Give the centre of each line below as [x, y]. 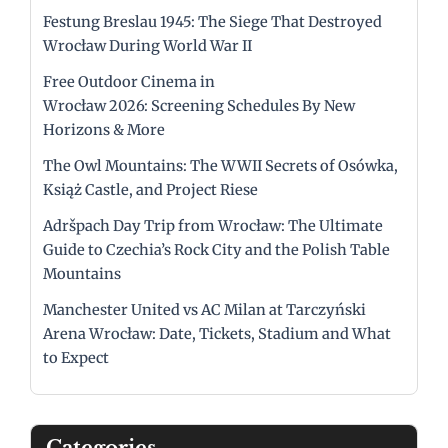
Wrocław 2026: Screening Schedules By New [199, 106]
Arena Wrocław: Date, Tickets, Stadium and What [217, 334]
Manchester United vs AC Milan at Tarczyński [204, 310]
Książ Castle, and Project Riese [150, 190]
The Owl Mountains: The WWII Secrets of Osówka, [220, 166]
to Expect [76, 358]
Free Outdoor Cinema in [129, 82]
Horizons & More [104, 130]
